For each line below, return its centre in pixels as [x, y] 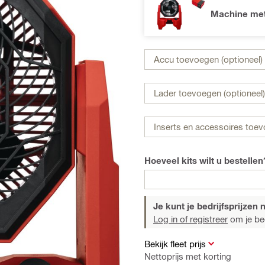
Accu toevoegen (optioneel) [208, 59]
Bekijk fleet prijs [175, 243]
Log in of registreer [190, 219]
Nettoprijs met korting [188, 256]
